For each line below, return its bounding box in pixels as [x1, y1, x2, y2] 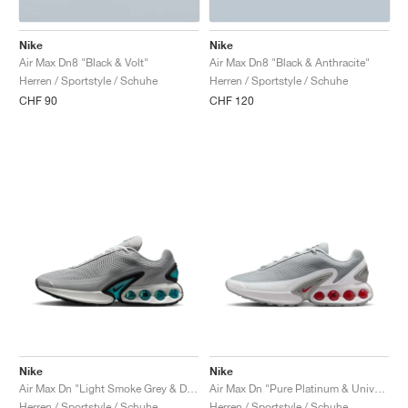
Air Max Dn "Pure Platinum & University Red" [374, 381, 385, 395]
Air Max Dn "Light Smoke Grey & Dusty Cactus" [187, 381, 198, 395]
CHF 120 [209, 93, 254, 107]
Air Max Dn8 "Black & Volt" [19, 55, 148, 69]
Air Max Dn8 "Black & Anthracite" [209, 55, 370, 69]
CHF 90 [19, 93, 57, 107]
